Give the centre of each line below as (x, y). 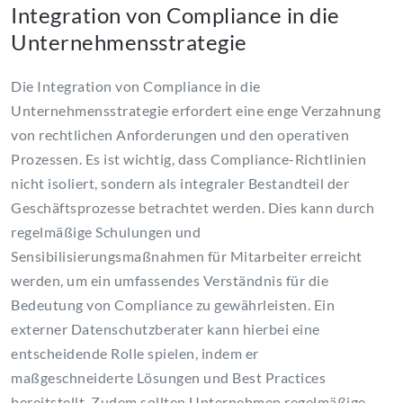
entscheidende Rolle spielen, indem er (135, 354)
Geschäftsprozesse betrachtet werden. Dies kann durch (193, 208)
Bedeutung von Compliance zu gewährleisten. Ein (173, 305)
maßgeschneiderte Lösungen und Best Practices (168, 378)
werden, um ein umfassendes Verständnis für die (170, 281)
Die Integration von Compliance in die (136, 86)
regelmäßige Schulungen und (106, 232)
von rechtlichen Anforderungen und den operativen (180, 135)
